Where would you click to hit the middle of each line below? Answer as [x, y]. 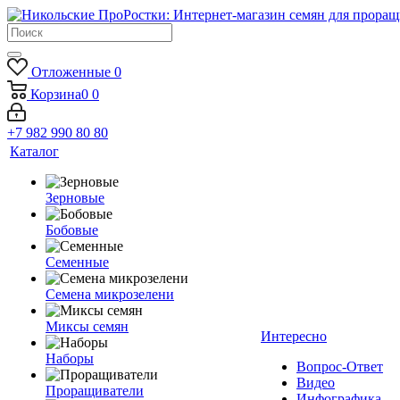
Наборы [70, 358]
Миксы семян [87, 326]
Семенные [77, 262]
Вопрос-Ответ [340, 367]
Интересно [294, 336]
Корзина [56, 94]
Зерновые [75, 198]
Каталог [34, 151]
